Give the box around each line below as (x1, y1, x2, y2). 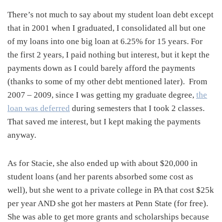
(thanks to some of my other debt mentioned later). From (7, 76, 207, 86)
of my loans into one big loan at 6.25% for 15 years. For (7, 36, 203, 46)
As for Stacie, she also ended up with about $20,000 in (7, 158, 198, 168)
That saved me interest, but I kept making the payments (7, 116, 201, 126)
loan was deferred (7, 103, 70, 113)
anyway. (7, 130, 36, 140)
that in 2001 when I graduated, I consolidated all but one (7, 23, 206, 33)
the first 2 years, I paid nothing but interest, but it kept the (7, 50, 210, 59)
